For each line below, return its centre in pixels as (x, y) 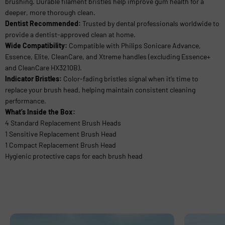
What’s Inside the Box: (40, 111)
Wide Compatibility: (36, 45)
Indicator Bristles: (33, 78)
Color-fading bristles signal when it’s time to (130, 78)
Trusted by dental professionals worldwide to (150, 23)
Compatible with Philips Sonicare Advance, (134, 45)
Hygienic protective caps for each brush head (74, 156)
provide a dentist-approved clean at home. (70, 34)
